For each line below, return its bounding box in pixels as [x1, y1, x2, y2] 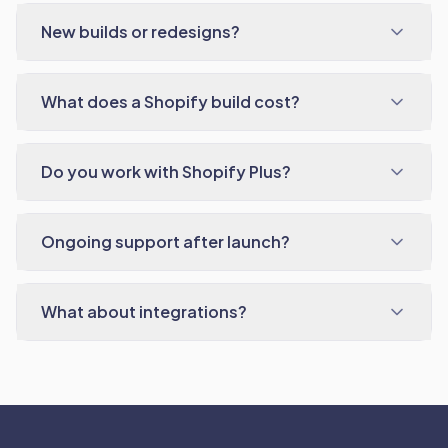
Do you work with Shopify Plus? [41, 161, 291, 182]
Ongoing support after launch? [41, 231, 290, 252]
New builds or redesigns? [41, 21, 240, 42]
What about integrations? [41, 301, 247, 322]
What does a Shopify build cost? [41, 91, 300, 112]
